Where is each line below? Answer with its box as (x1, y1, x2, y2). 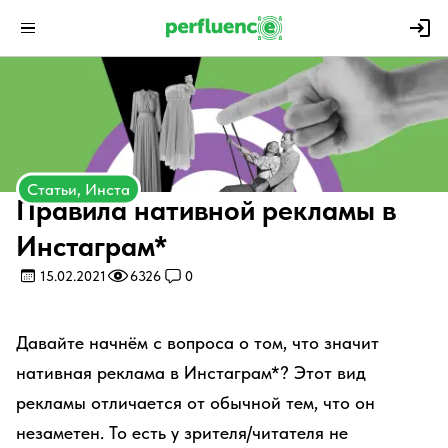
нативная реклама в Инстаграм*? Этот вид (16, 362, 366, 383)
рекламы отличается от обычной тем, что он (16, 392, 375, 413)
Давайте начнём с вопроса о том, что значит (16, 332, 379, 353)
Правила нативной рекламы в (16, 193, 396, 227)
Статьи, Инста (27, 179, 130, 198)
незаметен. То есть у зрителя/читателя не (16, 422, 348, 443)
